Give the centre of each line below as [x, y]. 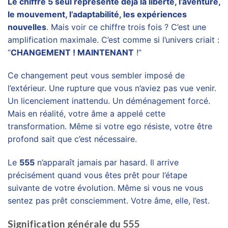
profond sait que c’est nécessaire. [72, 139]
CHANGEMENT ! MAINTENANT [72, 52]
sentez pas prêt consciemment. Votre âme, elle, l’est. [109, 201]
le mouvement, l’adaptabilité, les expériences [97, 14]
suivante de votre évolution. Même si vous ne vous [105, 188]
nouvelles [27, 27]
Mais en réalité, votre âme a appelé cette [87, 114]
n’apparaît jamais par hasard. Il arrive [107, 163]
